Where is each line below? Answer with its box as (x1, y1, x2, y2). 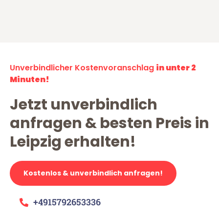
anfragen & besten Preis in (10, 113, 209, 134)
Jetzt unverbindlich (10, 94, 157, 115)
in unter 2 (156, 62, 196, 74)
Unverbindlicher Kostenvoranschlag (10, 62, 156, 74)
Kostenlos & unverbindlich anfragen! (23, 168, 163, 178)
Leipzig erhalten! (10, 131, 136, 153)
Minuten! (10, 74, 49, 86)
